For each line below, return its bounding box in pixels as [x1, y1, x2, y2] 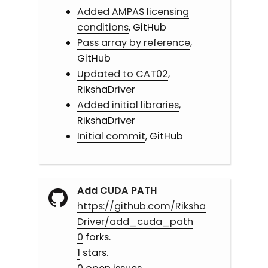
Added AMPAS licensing [77, 5, 189, 19]
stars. [80, 246, 108, 260]
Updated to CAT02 [77, 67, 168, 81]
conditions [77, 20, 129, 35]
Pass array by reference [77, 36, 190, 50]
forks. [83, 230, 111, 245]
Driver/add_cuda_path [77, 215, 193, 229]
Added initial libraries [77, 98, 179, 112]
